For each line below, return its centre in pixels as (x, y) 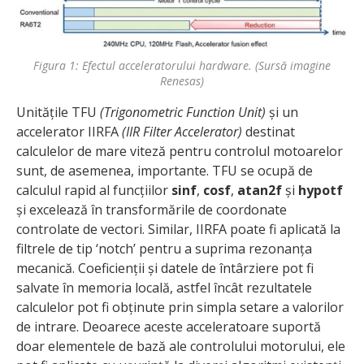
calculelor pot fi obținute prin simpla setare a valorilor (180, 308)
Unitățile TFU (58, 113)
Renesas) (182, 81)
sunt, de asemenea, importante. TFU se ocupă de (165, 171)
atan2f (260, 191)
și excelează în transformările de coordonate (152, 210)
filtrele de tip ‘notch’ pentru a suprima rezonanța (164, 249)
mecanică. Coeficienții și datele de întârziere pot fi (165, 269)
